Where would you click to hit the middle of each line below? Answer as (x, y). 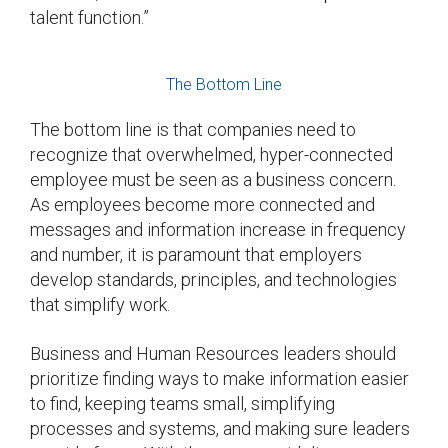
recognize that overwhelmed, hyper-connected (211, 154)
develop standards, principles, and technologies (213, 279)
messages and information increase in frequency (218, 229)
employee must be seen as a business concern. (213, 179)
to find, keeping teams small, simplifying (182, 403)
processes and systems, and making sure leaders (220, 428)
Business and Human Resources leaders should (213, 353)
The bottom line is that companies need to (193, 129)
